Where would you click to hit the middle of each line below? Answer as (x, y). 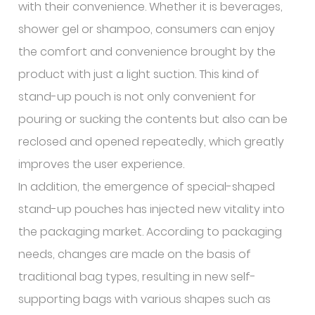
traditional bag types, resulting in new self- (137, 277)
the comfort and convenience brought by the (147, 52)
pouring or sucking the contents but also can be (153, 119)
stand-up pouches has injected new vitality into (152, 209)
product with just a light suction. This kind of (139, 74)
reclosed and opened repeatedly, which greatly (152, 142)
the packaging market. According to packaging (150, 232)
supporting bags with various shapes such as (145, 299)
